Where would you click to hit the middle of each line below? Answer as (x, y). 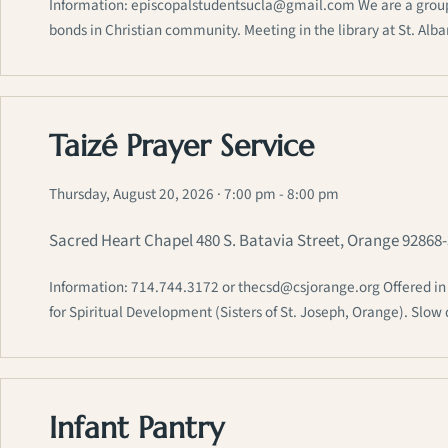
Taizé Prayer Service (181, 146)
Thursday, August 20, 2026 (131, 194)
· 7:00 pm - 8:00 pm (278, 194)
